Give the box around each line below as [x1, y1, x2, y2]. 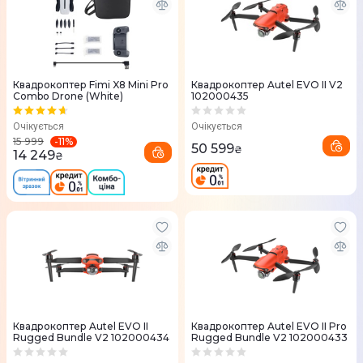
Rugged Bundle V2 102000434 [13, 331, 169, 344]
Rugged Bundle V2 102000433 [191, 331, 348, 344]
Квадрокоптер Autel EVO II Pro [191, 320, 347, 333]
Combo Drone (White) [13, 90, 123, 103]
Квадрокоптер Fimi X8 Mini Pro [13, 79, 169, 92]
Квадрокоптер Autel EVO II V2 [191, 79, 343, 92]
